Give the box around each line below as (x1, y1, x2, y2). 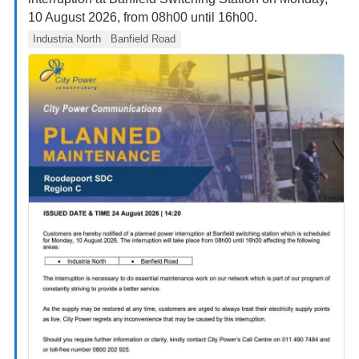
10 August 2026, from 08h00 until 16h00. (27, 10, 257, 25)
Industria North (32, 32, 101, 45)
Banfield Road (111, 32, 176, 45)
